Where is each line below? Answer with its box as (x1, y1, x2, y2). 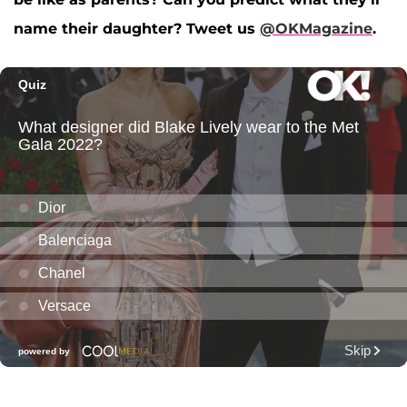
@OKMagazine (260, 20, 372, 38)
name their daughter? (14, 20, 186, 38)
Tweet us (186, 20, 260, 38)
